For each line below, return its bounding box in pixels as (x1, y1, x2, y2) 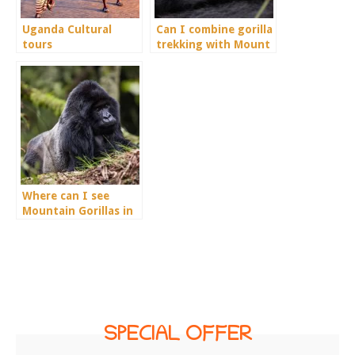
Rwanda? (22, 219, 70, 233)
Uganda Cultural (22, 23, 112, 36)
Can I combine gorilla (156, 23, 273, 36)
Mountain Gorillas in (22, 204, 133, 218)
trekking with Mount (156, 38, 270, 52)
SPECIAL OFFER (103, 326, 252, 348)
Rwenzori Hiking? (156, 53, 248, 67)
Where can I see (22, 189, 109, 203)
